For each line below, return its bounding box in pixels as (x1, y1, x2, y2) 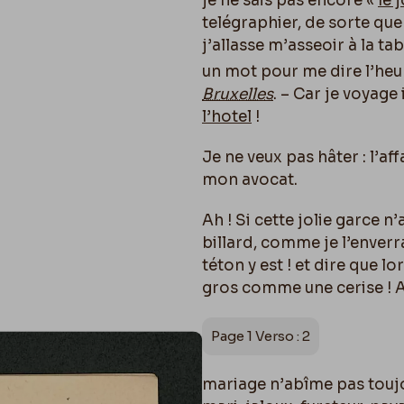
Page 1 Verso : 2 (211, 326, 310, 344)
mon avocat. (202, 170, 298, 189)
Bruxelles (202, 84, 273, 104)
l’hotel (202, 106, 252, 126)
